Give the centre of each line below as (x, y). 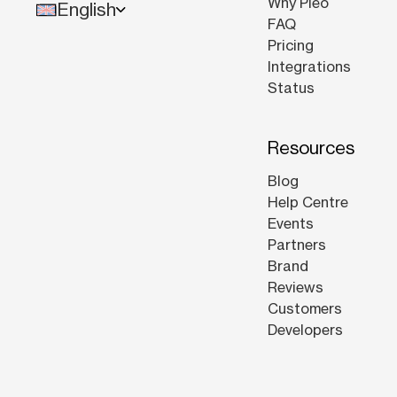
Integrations (309, 67)
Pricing (291, 46)
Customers (305, 309)
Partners (297, 245)
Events (291, 224)
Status (291, 88)
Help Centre (308, 202)
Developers (305, 330)
